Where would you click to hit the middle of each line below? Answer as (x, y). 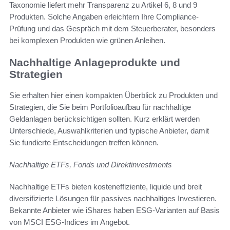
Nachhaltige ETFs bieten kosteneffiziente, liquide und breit (106, 186)
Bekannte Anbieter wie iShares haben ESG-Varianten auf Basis (114, 210)
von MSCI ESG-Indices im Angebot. (70, 222)
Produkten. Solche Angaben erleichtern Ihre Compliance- (104, 17)
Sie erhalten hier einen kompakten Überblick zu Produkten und (113, 95)
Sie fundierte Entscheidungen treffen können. (84, 142)
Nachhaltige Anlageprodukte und (95, 63)
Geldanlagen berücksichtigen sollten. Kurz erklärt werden (104, 119)
